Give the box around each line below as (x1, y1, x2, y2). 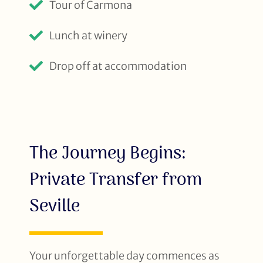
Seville (29, 193, 80, 219)
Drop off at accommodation (49, 59, 187, 73)
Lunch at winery (49, 28, 127, 42)
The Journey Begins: (29, 140, 186, 166)
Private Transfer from (29, 166, 202, 193)
